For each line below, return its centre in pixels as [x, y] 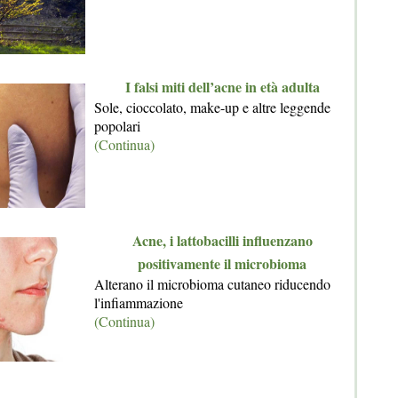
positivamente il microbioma [222, 264]
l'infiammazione [139, 303]
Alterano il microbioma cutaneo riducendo [212, 284]
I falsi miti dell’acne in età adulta [222, 87]
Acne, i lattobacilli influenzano [222, 241]
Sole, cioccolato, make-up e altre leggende [212, 107]
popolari [117, 126]
